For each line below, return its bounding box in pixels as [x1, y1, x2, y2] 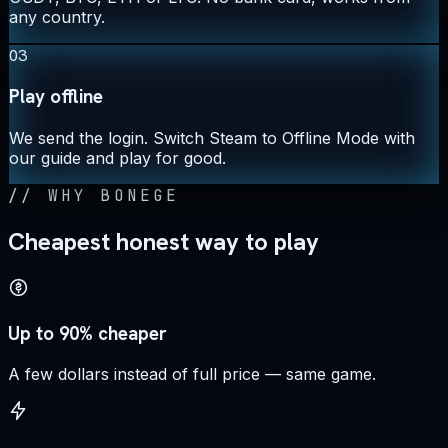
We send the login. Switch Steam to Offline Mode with [9, 128, 415, 149]
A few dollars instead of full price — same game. [8, 364, 376, 385]
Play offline [9, 84, 103, 110]
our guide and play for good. [9, 148, 226, 169]
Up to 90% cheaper [8, 320, 167, 346]
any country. [9, 6, 105, 27]
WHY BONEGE [47, 185, 180, 207]
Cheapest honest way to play [8, 226, 319, 258]
